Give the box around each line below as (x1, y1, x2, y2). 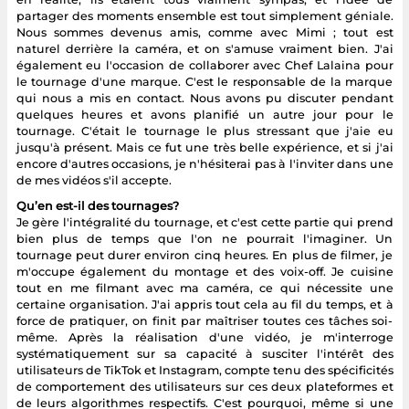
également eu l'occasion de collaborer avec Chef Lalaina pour (16, 58, 393, 72)
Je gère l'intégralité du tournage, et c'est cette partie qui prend (16, 215, 393, 229)
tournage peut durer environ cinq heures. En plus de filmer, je (16, 247, 393, 262)
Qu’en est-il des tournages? (16, 198, 179, 213)
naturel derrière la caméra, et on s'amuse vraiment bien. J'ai (16, 41, 393, 56)
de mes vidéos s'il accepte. (16, 173, 172, 187)
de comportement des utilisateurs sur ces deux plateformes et (16, 379, 393, 393)
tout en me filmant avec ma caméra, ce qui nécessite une (16, 280, 393, 295)
